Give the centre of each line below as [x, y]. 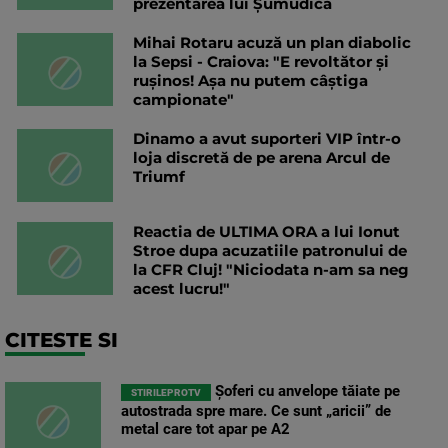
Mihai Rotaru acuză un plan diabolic [272, 43]
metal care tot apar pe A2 [205, 429]
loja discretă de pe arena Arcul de [261, 158]
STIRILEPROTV [166, 393]
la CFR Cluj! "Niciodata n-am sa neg [271, 270]
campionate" [183, 100]
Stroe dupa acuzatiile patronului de [270, 251]
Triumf [159, 177]
